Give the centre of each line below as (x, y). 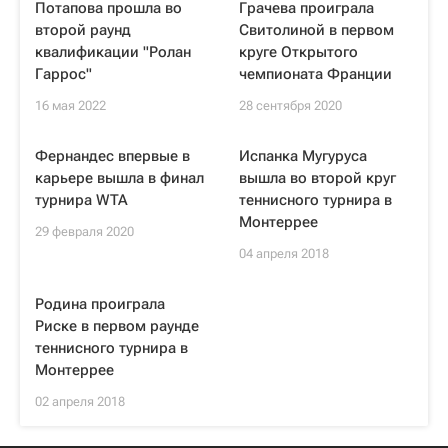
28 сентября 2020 (290, 105)
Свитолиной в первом (316, 30)
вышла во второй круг (317, 178)
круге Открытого (298, 52)
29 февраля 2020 (84, 231)
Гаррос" (63, 74)
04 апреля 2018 (284, 253)
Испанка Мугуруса (303, 156)
